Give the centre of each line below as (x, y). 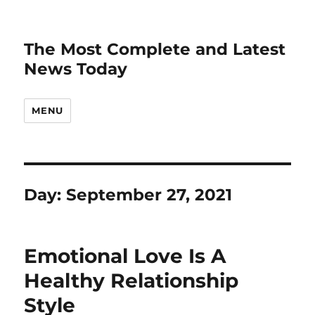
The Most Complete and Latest (155, 49)
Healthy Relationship (131, 281)
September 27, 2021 (149, 195)
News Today (76, 69)
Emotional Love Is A (125, 256)
